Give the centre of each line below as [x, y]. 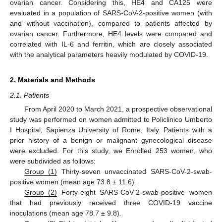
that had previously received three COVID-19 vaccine [111, 203]
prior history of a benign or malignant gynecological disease [111, 140]
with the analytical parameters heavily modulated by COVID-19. [109, 54]
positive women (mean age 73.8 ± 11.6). [73, 182]
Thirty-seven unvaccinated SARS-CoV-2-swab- [135, 171]
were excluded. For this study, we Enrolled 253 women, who [111, 151]
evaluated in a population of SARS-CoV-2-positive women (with [111, 13]
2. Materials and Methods [53, 80]
